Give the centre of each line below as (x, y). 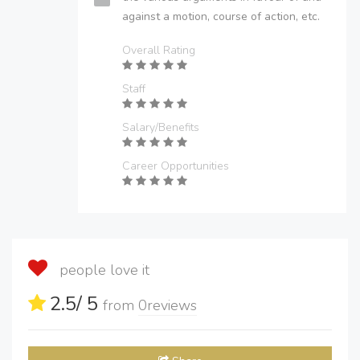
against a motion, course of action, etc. (221, 16)
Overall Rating (159, 50)
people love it (100, 270)
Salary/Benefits (161, 127)
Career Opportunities (176, 166)
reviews (172, 305)
